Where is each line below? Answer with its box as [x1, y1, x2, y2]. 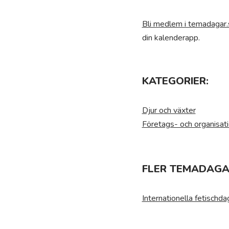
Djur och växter [142, 105, 196, 116]
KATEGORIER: [142, 74, 209, 88]
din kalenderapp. [142, 32, 200, 43]
